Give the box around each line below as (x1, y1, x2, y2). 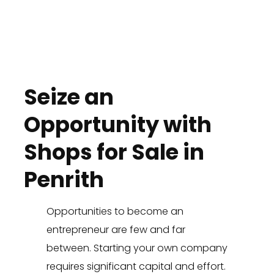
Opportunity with (23, 109, 212, 140)
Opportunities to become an (46, 204, 183, 219)
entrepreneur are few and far (46, 223, 185, 237)
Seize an (23, 82, 114, 113)
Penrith (23, 165, 104, 195)
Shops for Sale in (23, 137, 204, 168)
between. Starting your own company (46, 241, 228, 256)
